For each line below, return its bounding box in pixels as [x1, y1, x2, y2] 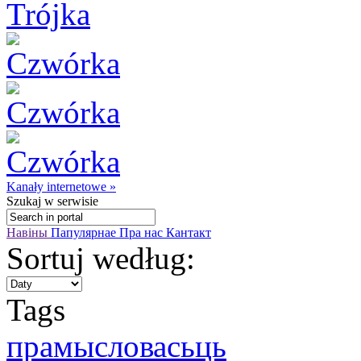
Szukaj [6, 194, 41, 208]
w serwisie [41, 194, 98, 208]
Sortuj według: [6, 241, 195, 276]
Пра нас [119, 226, 166, 239]
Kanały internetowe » [6, 180, 116, 193]
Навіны [6, 226, 51, 239]
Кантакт [166, 226, 211, 239]
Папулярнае [51, 226, 119, 239]
